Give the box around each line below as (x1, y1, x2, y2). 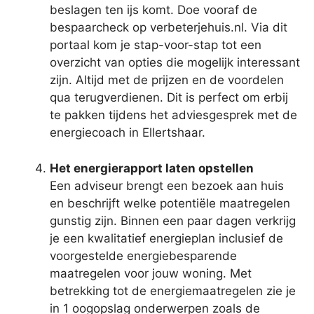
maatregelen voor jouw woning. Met (50, 266, 252, 280)
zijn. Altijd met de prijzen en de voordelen (50, 73, 284, 88)
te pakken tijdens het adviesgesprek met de (50, 108, 297, 123)
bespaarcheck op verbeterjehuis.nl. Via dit (50, 20, 287, 35)
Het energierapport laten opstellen (50, 161, 254, 175)
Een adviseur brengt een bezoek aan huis (50, 178, 284, 193)
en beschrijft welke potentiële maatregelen (50, 196, 290, 210)
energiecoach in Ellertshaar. (50, 125, 205, 140)
